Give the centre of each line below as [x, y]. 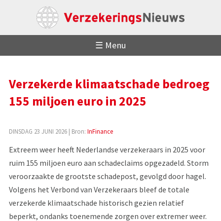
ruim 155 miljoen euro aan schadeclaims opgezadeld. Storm [109, 163]
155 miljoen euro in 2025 [77, 101]
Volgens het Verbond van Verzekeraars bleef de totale [99, 189]
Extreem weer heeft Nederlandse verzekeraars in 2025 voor [107, 149]
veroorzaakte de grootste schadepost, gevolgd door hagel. [107, 176]
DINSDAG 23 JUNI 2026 [38, 131]
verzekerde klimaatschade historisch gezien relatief [96, 203]
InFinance [100, 131]
